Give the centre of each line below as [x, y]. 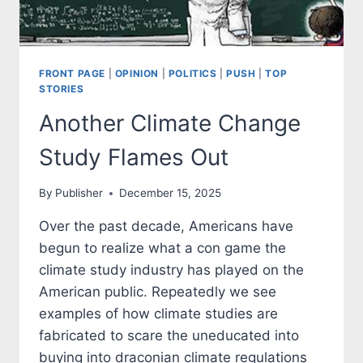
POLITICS [192, 73]
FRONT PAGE [72, 73]
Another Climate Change [170, 123]
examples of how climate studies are [158, 314]
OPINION [137, 73]
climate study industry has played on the [171, 270]
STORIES [62, 88]
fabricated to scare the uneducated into [169, 336]
